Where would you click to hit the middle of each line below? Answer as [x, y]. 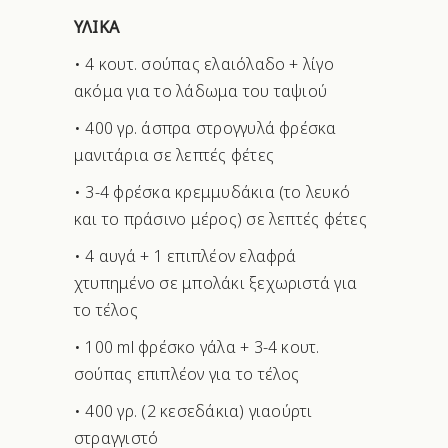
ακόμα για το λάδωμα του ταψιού [201, 91]
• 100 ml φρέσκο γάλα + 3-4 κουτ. [197, 347]
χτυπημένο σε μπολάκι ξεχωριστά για [216, 283]
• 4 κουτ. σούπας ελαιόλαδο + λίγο [204, 64]
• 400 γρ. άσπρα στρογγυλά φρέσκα [205, 128]
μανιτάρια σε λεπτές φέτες [174, 155]
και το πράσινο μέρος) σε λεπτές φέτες [220, 219]
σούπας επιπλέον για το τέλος [187, 374]
